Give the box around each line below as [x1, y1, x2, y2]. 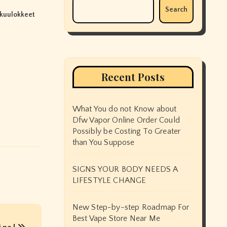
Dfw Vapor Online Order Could [72, 116, 180, 125]
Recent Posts [101, 70, 165, 84]
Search [165, 6, 187, 14]
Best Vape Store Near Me [72, 214, 161, 223]
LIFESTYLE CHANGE [72, 176, 146, 185]
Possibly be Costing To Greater [72, 127, 181, 136]
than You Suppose [72, 138, 135, 147]
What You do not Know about [72, 104, 177, 113]
